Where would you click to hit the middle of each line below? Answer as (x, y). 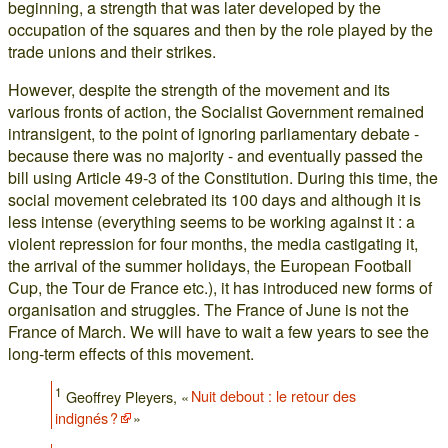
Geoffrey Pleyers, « (127, 396)
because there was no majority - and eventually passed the (215, 155)
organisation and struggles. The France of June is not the (208, 309)
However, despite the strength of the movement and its (199, 89)
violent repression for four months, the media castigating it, (213, 243)
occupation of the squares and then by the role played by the (220, 29)
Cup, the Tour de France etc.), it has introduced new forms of (220, 287)
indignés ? (87, 418)
